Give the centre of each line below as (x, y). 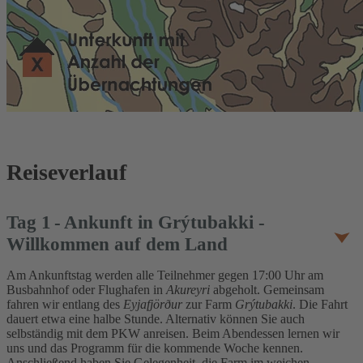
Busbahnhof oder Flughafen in (86, 290)
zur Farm (210, 305)
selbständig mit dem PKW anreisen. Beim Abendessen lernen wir (173, 334)
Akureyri (188, 290)
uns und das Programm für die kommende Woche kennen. (155, 348)
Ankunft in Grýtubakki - (164, 222)
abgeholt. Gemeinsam (267, 290)
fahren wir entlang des (65, 305)
